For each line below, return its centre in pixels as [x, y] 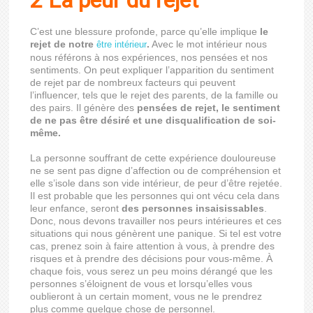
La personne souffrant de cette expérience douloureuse [153, 158]
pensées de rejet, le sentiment [209, 108]
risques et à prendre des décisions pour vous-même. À [152, 259]
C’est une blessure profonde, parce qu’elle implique [145, 31]
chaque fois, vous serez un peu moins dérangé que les [152, 271]
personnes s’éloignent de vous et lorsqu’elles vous [141, 284]
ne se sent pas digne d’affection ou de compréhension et [156, 170]
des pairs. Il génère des [84, 108]
